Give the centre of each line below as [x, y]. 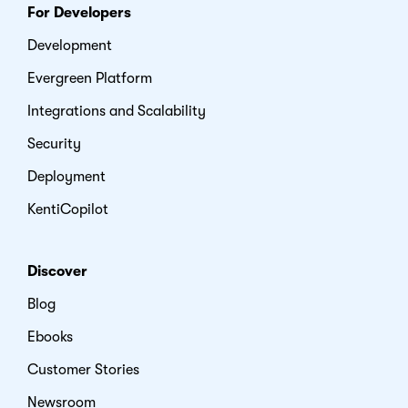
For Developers [79, 12]
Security [54, 143]
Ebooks [50, 337]
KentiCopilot [68, 209]
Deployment [66, 176]
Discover [57, 271]
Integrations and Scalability [117, 111]
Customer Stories [83, 369]
